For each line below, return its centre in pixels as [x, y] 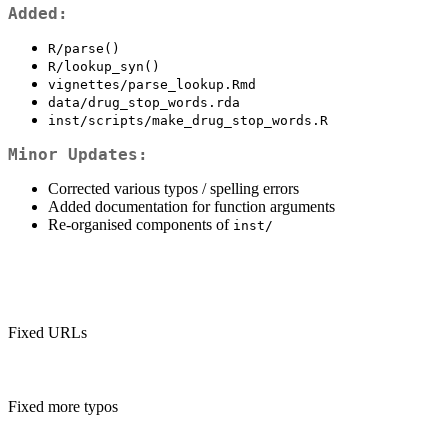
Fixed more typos [63, 407]
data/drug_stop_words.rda [144, 103]
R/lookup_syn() [104, 67]
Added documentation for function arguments [191, 207]
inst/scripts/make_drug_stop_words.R [188, 121]
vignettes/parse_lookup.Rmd [152, 85]
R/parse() [84, 49]
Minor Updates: [78, 155]
